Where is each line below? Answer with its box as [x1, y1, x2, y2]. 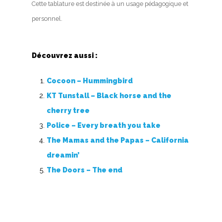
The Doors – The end [47, 166, 122, 174]
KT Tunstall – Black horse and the [47, 92, 171, 100]
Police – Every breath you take [47, 121, 161, 130]
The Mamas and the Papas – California [47, 136, 189, 145]
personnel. [32, 15, 62, 23]
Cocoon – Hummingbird [47, 77, 133, 85]
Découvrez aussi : [32, 52, 98, 60]
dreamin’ [47, 151, 79, 160]
